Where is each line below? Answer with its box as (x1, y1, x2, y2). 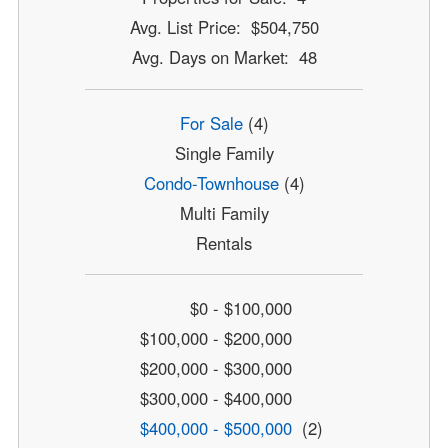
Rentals (196, 230, 252, 255)
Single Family (174, 140, 274, 165)
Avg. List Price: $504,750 (129, 15, 319, 40)
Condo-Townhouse (143, 170, 279, 195)
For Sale (179, 110, 243, 135)
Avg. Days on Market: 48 (131, 45, 317, 70)
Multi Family (179, 200, 269, 225)
